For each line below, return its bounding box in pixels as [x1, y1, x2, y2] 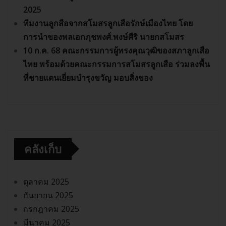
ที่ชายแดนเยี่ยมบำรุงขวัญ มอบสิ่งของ [23, 72, 153, 83]
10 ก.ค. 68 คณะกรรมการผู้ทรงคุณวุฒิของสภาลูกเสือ [23, 44, 209, 56]
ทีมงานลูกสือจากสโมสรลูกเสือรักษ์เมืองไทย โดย [23, 17, 193, 29]
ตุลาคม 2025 [23, 176, 69, 187]
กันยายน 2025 [23, 189, 73, 201]
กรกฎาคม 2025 [23, 203, 79, 214]
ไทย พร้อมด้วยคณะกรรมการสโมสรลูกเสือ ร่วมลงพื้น [23, 58, 210, 70]
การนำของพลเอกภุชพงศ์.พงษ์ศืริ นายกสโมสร [23, 31, 184, 42]
